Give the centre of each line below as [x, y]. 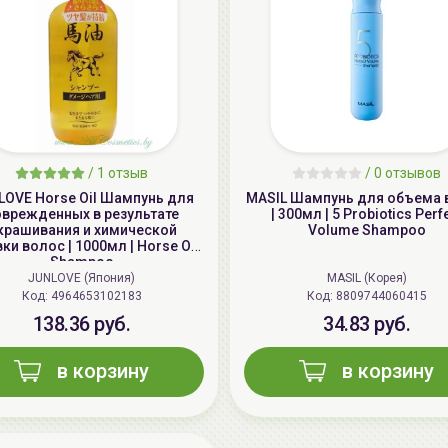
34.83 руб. [366, 324]
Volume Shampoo [366, 230]
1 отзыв [122, 173]
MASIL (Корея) [366, 278]
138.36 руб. [81, 324]
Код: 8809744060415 [381, 296]
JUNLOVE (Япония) [81, 278]
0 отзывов [407, 173]
